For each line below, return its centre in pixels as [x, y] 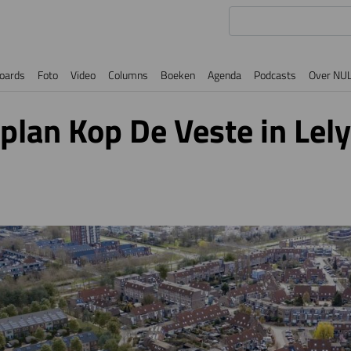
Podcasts [275, 75]
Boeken [178, 75]
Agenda [224, 75]
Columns [128, 75]
